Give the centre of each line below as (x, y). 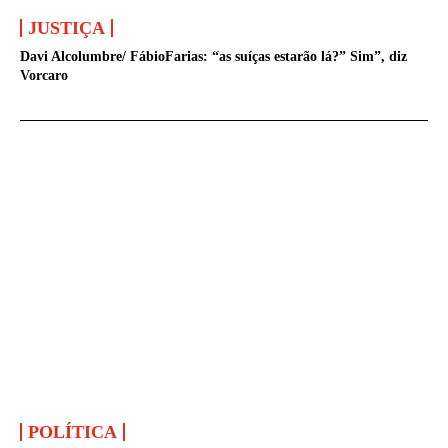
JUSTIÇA (67, 27)
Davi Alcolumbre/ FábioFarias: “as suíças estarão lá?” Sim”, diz (214, 56)
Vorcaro (44, 75)
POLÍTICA (73, 432)
